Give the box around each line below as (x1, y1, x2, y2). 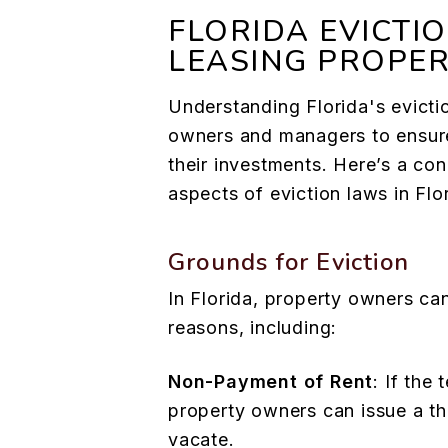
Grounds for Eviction (168, 246, 409, 279)
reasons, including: (168, 317, 338, 339)
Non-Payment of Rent (168, 371, 374, 393)
